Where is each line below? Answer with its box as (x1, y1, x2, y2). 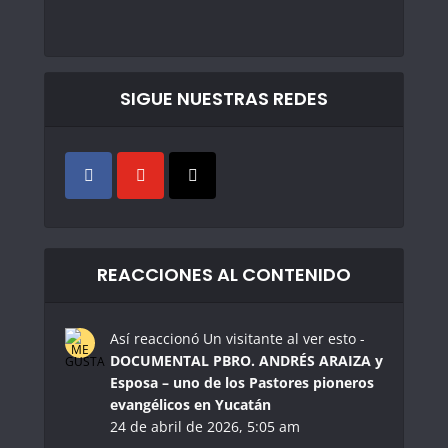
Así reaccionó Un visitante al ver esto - (110, 329, 365, 349)
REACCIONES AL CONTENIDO (97, 262, 351, 288)
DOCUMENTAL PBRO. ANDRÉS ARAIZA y (110, 351, 383, 371)
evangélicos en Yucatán (110, 395, 271, 415)
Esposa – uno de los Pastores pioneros (110, 373, 374, 393)
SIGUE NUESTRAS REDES (120, 86, 328, 112)
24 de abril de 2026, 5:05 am (110, 417, 300, 437)
